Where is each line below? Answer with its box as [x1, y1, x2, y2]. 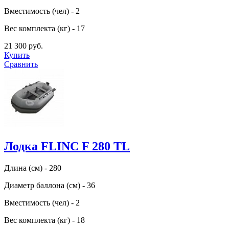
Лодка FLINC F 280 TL [4, 139, 130, 153]
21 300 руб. [4, 41, 43, 51]
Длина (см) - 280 [4, 163, 61, 172]
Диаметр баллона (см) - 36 [4, 180, 95, 190]
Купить [4, 51, 30, 60]
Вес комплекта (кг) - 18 [4, 215, 85, 224]
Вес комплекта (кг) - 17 [4, 24, 85, 33]
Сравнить [4, 60, 38, 69]
